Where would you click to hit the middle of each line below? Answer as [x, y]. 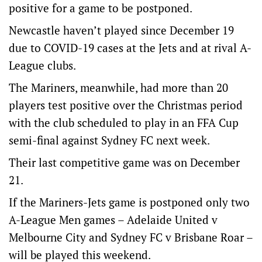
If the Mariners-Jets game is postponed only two [129, 202]
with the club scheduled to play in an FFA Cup [124, 123]
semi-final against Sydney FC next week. [109, 140]
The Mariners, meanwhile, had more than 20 [118, 87]
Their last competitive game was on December [124, 162]
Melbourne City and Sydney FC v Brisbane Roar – [131, 237]
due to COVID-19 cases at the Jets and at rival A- [130, 48]
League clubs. [42, 65]
